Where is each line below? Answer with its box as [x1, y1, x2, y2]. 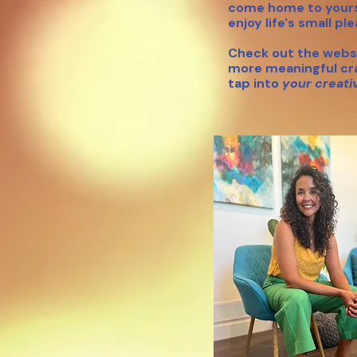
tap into [228, 75, 282, 92]
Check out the [228, 45, 323, 61]
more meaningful [228, 60, 340, 76]
